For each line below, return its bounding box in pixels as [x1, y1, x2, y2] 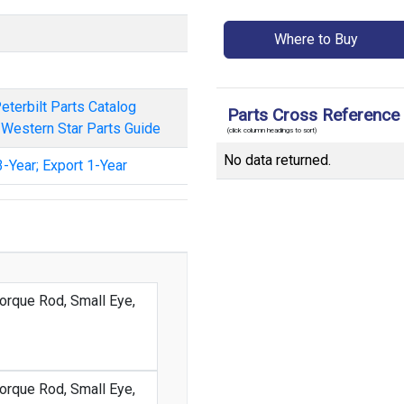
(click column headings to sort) [227, 125, 317, 134]
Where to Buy [274, 31, 359, 48]
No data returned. [224, 151, 331, 169]
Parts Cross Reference [227, 105, 399, 125]
